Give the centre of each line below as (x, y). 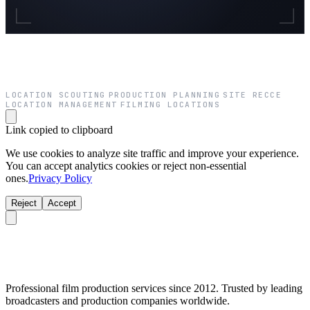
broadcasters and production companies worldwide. (118, 300)
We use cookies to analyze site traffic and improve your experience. (152, 153)
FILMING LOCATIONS (170, 104)
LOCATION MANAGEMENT (62, 104)
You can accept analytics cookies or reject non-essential (126, 165)
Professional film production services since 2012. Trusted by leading (154, 288)
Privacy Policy (60, 178)
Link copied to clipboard (59, 129)
